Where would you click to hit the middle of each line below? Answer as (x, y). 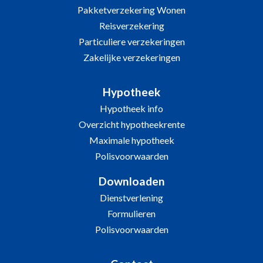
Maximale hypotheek (131, 140)
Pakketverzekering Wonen (131, 10)
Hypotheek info (131, 108)
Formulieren (131, 213)
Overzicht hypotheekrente (131, 124)
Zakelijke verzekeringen (131, 57)
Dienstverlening (131, 198)
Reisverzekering (131, 26)
